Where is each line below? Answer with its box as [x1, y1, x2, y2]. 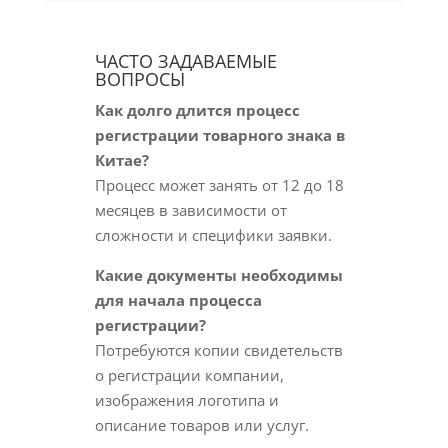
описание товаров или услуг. [94, 415, 309, 435]
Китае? [94, 150, 149, 170]
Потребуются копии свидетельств [94, 340, 343, 360]
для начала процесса [94, 290, 262, 310]
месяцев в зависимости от [94, 200, 287, 220]
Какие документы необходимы [94, 265, 343, 285]
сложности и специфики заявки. [94, 225, 332, 245]
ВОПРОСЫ [94, 67, 185, 91]
